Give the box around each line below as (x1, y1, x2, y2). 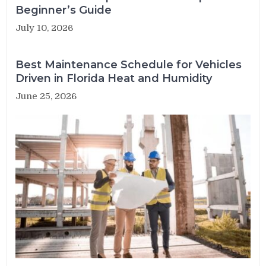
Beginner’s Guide (15, 3, 112, 17)
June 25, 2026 (15, 90, 77, 102)
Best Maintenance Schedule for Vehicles (15, 58, 242, 71)
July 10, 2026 (15, 22, 74, 33)
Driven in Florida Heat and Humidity (15, 71, 213, 85)
